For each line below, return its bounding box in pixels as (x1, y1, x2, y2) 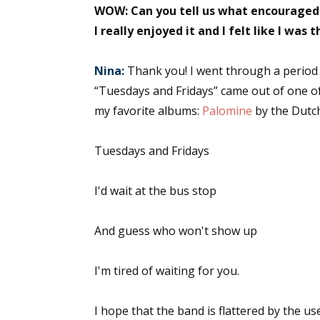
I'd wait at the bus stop (94, 183, 216, 199)
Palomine (202, 103, 252, 119)
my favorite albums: (94, 103, 202, 119)
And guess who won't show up (94, 223, 257, 239)
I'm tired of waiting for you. (94, 263, 239, 279)
